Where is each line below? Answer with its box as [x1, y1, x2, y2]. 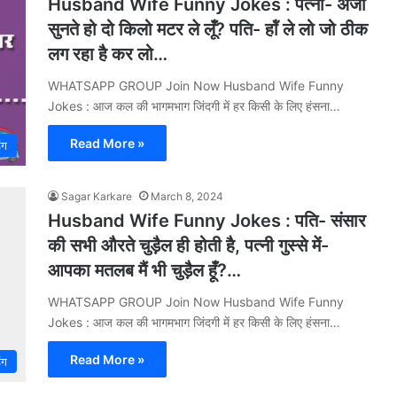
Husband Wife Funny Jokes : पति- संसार [48, 210, 366, 231]
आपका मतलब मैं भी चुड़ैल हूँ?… [48, 260, 241, 281]
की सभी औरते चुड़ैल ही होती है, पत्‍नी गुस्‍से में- [48, 235, 329, 256]
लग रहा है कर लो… [48, 43, 167, 65]
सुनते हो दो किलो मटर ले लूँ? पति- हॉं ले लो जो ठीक [48, 19, 368, 40]
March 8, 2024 [151, 190, 223, 203]
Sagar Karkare [61, 190, 132, 203]
